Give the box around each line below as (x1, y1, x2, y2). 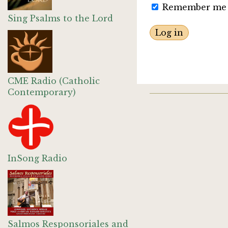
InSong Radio (8, 153, 67, 163)
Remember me (159, 2, 226, 12)
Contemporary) (8, 87, 76, 97)
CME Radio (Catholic (8, 76, 100, 86)
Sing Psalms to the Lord (8, 13, 113, 23)
